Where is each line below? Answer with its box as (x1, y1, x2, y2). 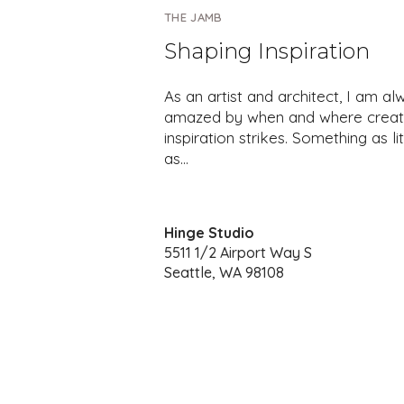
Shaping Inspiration (164, 37, 370, 64)
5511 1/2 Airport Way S (164, 243, 312, 262)
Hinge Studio (164, 223, 254, 242)
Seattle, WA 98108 (164, 262, 284, 281)
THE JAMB (164, 9, 223, 24)
